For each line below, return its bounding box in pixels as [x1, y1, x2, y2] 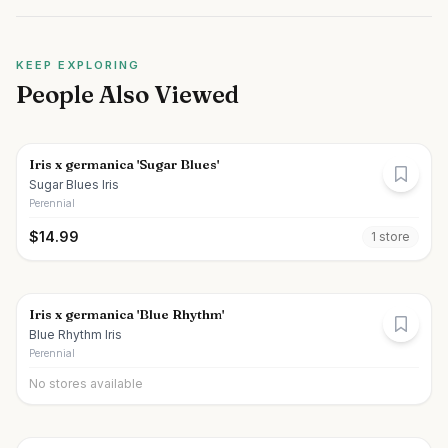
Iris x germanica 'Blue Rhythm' [29, 306, 224, 322]
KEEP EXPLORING [16, 58, 140, 72]
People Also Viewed [16, 80, 239, 109]
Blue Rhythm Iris [29, 327, 122, 342]
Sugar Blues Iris [29, 177, 119, 192]
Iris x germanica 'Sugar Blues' [29, 156, 219, 172]
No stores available [29, 376, 143, 391]
